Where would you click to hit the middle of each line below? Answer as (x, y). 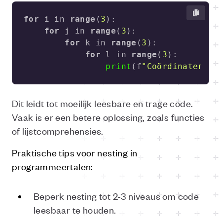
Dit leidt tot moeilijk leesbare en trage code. (103, 103)
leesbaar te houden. (75, 209)
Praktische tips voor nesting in (75, 152)
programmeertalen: (53, 166)
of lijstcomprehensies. (58, 130)
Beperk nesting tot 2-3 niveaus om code (116, 196)
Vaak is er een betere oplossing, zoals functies (108, 117)
